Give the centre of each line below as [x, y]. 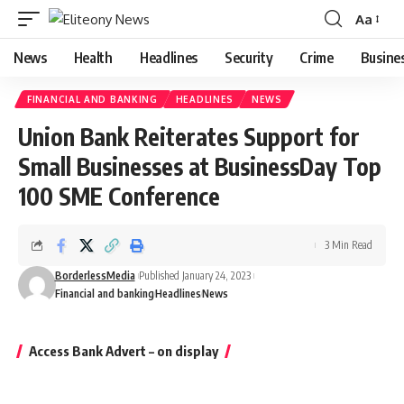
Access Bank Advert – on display [124, 351]
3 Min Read [349, 245]
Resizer [376, 51]
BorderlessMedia [95, 275]
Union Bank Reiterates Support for [189, 137]
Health [93, 58]
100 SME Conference [122, 196]
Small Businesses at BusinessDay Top [200, 166]
